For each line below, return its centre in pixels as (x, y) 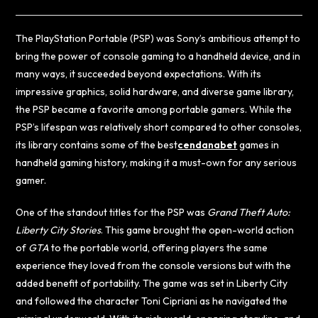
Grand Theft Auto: (249, 212)
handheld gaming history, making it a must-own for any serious (157, 162)
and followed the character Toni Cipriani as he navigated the (152, 301)
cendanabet (208, 144)
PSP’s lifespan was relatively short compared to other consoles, (159, 127)
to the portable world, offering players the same (159, 247)
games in (258, 144)
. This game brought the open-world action (198, 230)
